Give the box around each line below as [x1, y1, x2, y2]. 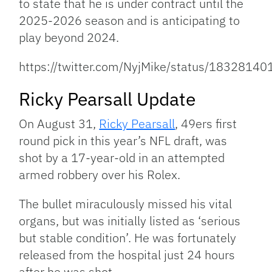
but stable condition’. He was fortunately [19, 229, 237, 246]
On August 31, [19, 115, 100, 132]
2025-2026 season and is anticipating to [19, 12, 240, 29]
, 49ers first [175, 115, 237, 132]
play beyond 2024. [19, 29, 120, 46]
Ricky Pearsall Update [19, 87, 196, 111]
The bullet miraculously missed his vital [19, 195, 233, 212]
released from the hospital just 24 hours [19, 246, 236, 263]
